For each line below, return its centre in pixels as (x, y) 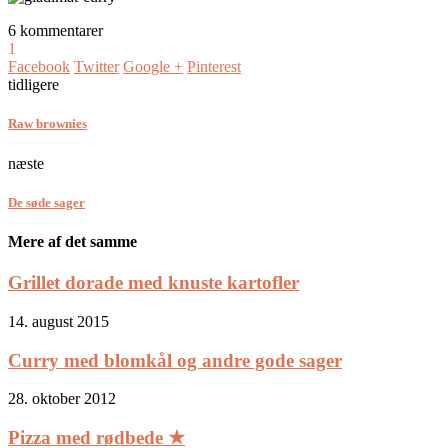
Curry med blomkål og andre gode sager (175, 360)
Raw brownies (47, 124)
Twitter (96, 67)
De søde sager (46, 202)
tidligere (33, 85)
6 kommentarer (55, 31)
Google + (153, 67)
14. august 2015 (58, 321)
